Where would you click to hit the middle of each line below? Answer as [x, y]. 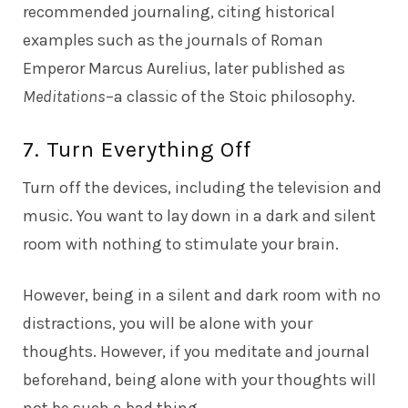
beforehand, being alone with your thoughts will [199, 379]
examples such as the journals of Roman [173, 40]
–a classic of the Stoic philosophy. [230, 96]
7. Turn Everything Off [137, 149]
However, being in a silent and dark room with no [202, 295]
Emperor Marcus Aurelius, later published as [184, 68]
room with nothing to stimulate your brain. [181, 244]
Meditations [64, 96]
